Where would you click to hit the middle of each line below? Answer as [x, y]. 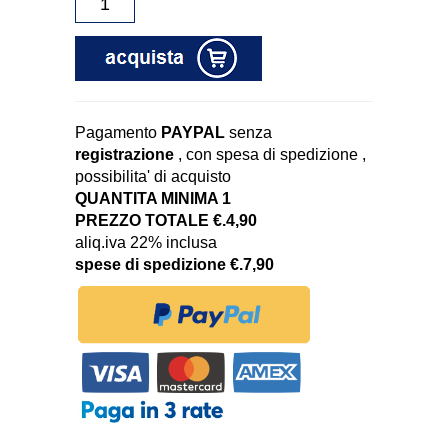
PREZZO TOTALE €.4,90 [166, 221]
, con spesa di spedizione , [272, 155]
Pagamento [118, 133]
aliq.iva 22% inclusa [146, 243]
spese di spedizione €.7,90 [174, 265]
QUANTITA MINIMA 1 [153, 199]
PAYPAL [193, 133]
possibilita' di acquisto [153, 177]
